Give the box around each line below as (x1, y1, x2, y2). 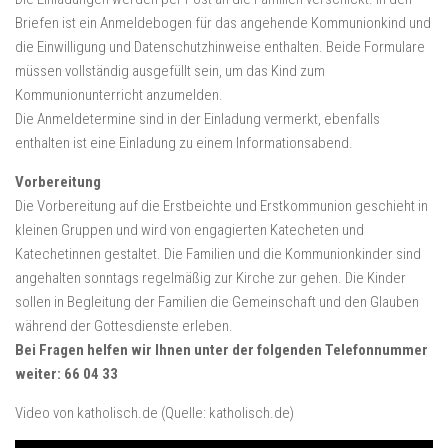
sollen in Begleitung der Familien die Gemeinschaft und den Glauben (15, 293, 419, 311)
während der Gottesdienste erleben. (15, 317, 233, 335)
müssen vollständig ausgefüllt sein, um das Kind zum (15, 62, 325, 80)
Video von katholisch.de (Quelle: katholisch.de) (15, 404, 294, 422)
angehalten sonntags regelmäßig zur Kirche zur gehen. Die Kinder (15, 269, 406, 287)
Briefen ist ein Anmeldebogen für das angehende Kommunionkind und (15, 14, 431, 32)
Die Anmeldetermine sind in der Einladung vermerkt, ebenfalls (15, 110, 380, 128)
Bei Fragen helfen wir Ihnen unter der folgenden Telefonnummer (15, 341, 428, 359)
